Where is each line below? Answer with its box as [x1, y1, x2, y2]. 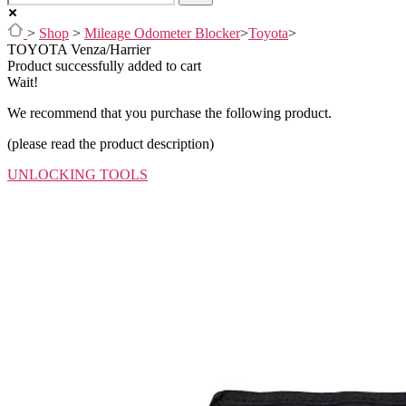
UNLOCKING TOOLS [7, 166, 148, 182]
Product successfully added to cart [7, 57, 201, 73]
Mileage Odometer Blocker [84, 24, 240, 41]
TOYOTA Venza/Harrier [7, 41, 150, 57]
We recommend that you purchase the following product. [7, 104, 332, 121]
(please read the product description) [7, 135, 214, 151]
